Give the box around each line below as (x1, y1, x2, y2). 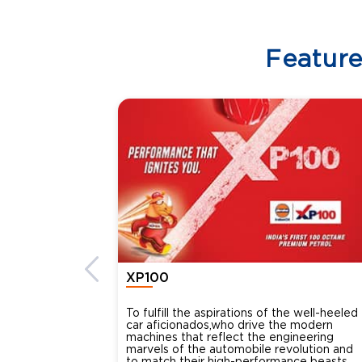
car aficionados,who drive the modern (125, 318, 333, 331)
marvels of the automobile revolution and (125, 343, 353, 356)
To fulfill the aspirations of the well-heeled (125, 306, 358, 319)
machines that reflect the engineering (125, 330, 334, 343)
